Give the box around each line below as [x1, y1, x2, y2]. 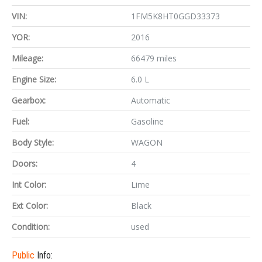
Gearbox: [12, 95, 46, 106]
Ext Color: [12, 200, 48, 211]
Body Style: [12, 137, 54, 148]
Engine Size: [12, 74, 56, 85]
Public [12, 250, 37, 261]
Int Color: [12, 179, 46, 190]
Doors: [12, 158, 37, 169]
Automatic [131, 95, 170, 106]
